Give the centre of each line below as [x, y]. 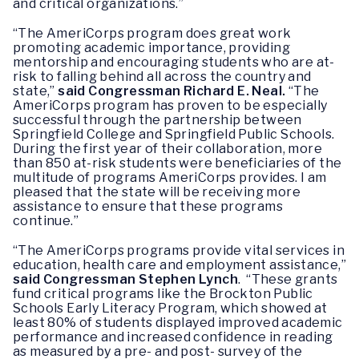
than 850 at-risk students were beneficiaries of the [177, 163]
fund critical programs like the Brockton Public [163, 294]
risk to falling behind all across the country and [162, 77]
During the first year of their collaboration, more [167, 149]
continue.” [50, 221]
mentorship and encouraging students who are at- [174, 63]
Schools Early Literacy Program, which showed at [170, 309]
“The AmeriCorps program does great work [152, 34]
